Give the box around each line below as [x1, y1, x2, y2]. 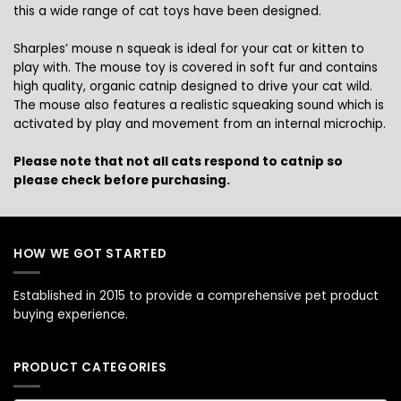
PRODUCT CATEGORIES [13, 358, 167, 376]
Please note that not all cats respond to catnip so [13, 153, 343, 171]
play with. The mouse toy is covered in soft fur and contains [13, 59, 378, 77]
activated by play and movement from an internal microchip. [13, 115, 386, 133]
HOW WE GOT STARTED [13, 245, 167, 263]
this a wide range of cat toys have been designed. [13, 3, 321, 21]
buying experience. [13, 305, 128, 323]
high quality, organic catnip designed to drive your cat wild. [13, 78, 372, 96]
